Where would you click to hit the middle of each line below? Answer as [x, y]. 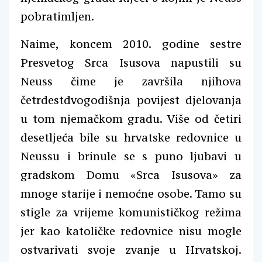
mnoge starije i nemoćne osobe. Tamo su [131, 193]
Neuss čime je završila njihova [131, 81]
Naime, [45, 44]
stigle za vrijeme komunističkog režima [131, 212]
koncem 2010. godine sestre [155, 44]
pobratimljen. [58, 16]
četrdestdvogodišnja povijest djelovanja [131, 100]
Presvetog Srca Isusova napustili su [131, 62]
